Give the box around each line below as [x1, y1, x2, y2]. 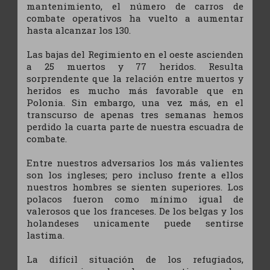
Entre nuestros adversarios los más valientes [27, 156, 243, 169]
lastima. [27, 228, 65, 241]
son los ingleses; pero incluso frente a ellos [27, 168, 243, 181]
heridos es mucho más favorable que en [27, 84, 243, 96]
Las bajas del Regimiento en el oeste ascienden [27, 48, 243, 60]
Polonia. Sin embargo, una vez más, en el [27, 96, 243, 108]
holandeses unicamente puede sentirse [27, 216, 243, 229]
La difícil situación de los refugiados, [27, 253, 243, 265]
